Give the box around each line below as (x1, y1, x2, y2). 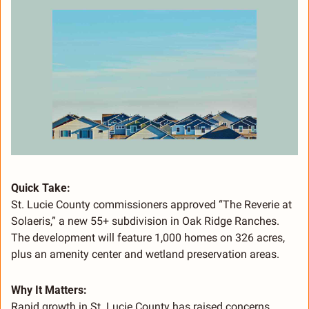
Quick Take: (11, 181, 70, 195)
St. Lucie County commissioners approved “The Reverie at (11, 198, 292, 212)
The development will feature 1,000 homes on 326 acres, (11, 231, 285, 245)
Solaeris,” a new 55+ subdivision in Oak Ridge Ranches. (11, 215, 279, 228)
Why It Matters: (11, 283, 87, 297)
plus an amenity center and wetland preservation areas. (11, 248, 279, 261)
